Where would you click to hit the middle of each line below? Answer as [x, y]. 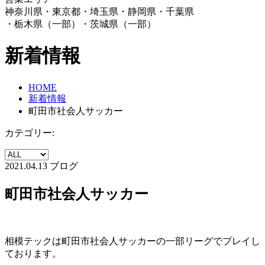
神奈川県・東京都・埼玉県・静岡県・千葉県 [99, 12]
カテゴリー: [30, 132]
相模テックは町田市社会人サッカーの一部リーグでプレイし [132, 241]
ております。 [33, 253]
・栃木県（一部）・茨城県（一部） [80, 24]
